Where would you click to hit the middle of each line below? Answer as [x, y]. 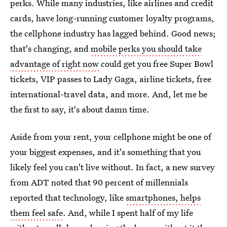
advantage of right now [54, 64]
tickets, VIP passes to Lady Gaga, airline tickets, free [111, 79]
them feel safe [36, 213]
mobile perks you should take [146, 48]
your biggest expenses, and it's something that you [105, 152]
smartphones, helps [163, 197]
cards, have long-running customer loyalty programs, [112, 18]
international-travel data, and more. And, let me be [109, 94]
